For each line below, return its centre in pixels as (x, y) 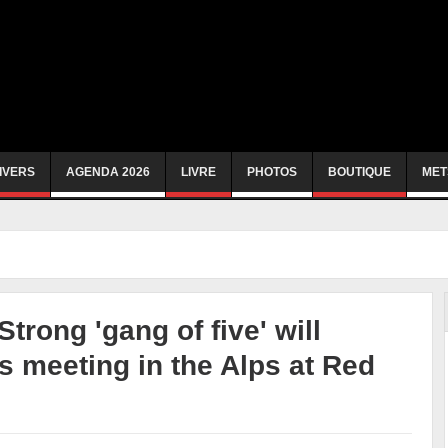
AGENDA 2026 (108, 172)
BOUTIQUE (359, 172)
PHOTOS (272, 172)
